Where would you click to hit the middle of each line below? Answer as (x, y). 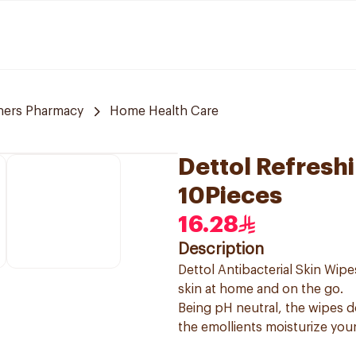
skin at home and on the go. (261, 289)
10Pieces (230, 195)
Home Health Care (164, 111)
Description (221, 250)
